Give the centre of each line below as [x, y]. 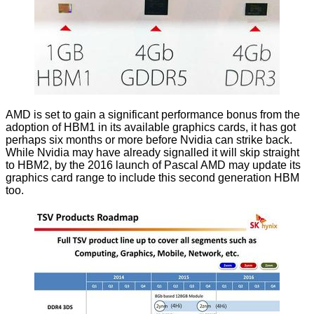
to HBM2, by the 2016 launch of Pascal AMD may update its [153, 165]
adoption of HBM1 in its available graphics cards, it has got [151, 128]
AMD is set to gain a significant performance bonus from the [153, 115]
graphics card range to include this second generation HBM [152, 178]
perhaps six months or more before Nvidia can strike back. [149, 140]
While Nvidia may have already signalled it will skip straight [152, 153]
